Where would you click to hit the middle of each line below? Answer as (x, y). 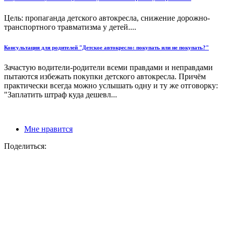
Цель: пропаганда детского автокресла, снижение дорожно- (107, 18)
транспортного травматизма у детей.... (70, 27)
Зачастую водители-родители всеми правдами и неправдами (108, 68)
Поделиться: (25, 146)
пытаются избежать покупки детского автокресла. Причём (105, 77)
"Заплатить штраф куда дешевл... (61, 95)
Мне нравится (48, 129)
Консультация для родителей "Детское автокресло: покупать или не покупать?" (106, 48)
